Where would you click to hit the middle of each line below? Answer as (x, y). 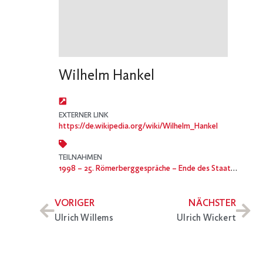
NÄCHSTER (212, 204)
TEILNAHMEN (80, 157)
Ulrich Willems (84, 219)
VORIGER (75, 204)
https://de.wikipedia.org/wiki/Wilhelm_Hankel (138, 126)
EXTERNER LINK (84, 115)
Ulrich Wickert (206, 219)
